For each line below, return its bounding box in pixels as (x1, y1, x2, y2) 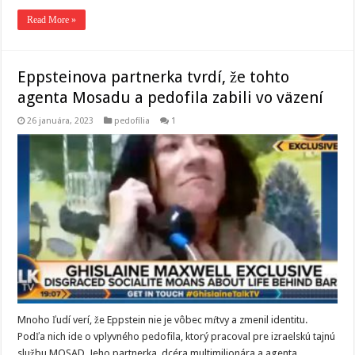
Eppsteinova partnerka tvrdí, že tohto (17, 67, 290, 86)
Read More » (27, 13, 77, 25)
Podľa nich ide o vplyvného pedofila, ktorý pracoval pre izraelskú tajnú (17, 330, 336, 343)
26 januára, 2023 (27, 115, 94, 126)
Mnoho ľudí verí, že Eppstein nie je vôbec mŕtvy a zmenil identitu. (17, 314, 308, 326)
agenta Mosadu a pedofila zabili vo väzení (17, 87, 324, 107)
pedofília (114, 115, 151, 126)
